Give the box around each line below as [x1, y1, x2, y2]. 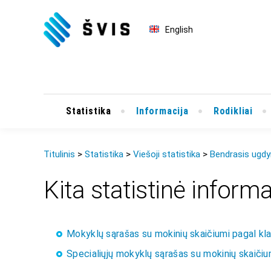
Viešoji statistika [133, 149, 200, 160]
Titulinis [44, 149, 75, 160]
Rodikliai [213, 105, 253, 117]
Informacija [136, 105, 189, 117]
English [165, 25, 193, 34]
